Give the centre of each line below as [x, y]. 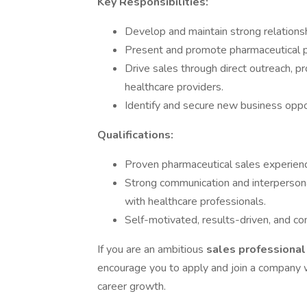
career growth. [132, 286]
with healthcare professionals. [195, 201]
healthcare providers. [174, 87]
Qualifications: [135, 135]
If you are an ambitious [152, 249]
